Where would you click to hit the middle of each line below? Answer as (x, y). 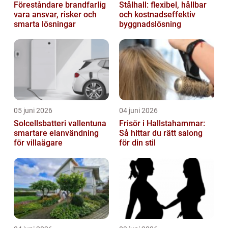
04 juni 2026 (138, 111)
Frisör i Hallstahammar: (162, 124)
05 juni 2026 (33, 111)
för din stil (137, 143)
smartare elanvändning (56, 133)
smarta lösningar (45, 24)
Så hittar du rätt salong (161, 133)
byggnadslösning (150, 24)
